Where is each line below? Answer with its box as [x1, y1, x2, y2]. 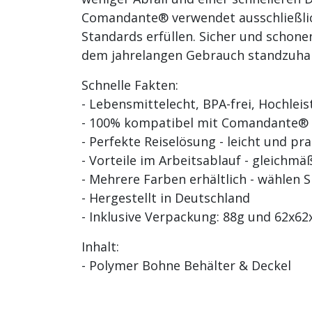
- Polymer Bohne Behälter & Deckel [81, 256, 291, 274]
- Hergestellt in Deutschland [81, 189, 250, 206]
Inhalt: [81, 237, 119, 255]
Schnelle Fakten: [81, 76, 178, 93]
